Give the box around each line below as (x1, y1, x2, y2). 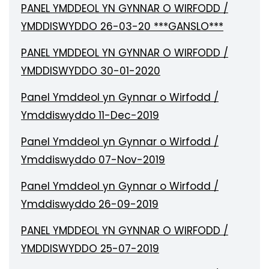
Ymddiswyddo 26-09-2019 (21, 197, 159, 211)
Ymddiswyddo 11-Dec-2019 (21, 108, 159, 122)
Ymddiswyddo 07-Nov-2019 (21, 153, 165, 167)
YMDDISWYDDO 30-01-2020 (21, 64, 160, 78)
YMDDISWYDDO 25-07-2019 (21, 241, 159, 256)
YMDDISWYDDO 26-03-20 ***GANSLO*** (21, 19, 223, 34)
